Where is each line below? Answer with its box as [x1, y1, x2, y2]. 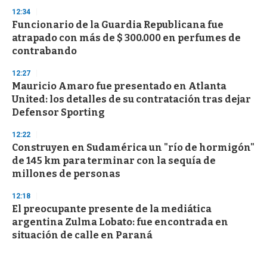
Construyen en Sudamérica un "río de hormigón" [12, 142, 254, 154]
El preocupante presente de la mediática [12, 203, 212, 215]
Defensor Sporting [12, 107, 105, 119]
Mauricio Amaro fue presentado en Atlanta [12, 80, 226, 92]
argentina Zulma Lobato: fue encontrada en [12, 216, 228, 228]
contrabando [12, 45, 77, 57]
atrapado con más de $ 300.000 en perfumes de [12, 32, 241, 44]
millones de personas [12, 168, 120, 180]
